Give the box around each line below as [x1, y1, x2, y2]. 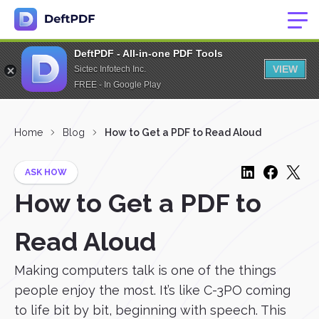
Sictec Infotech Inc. [74, 64, 146, 74]
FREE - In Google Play [74, 80, 161, 90]
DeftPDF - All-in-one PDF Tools [74, 48, 223, 59]
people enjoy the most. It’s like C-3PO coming [14, 283, 291, 298]
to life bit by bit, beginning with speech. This [14, 303, 286, 318]
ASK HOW [25, 167, 67, 177]
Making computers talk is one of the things [14, 263, 276, 278]
